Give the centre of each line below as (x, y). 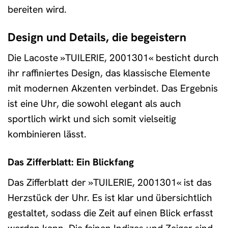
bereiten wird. (37, 9)
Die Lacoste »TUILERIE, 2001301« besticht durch (113, 58)
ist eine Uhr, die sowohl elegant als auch (94, 104)
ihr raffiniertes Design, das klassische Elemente (109, 73)
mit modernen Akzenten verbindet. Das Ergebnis (113, 89)
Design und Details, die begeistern (97, 37)
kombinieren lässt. (47, 134)
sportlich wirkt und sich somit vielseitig (92, 119)
